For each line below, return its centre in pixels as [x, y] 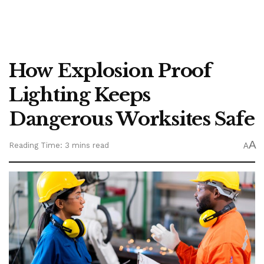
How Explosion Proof [110, 71]
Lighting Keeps [80, 95]
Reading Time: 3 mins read [59, 146]
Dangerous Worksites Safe [132, 119]
